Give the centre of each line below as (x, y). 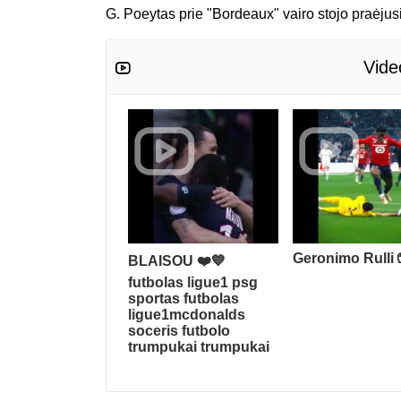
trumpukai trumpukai (199, 346)
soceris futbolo (179, 330)
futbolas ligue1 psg (193, 282)
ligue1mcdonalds (187, 314)
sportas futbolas (183, 298)
